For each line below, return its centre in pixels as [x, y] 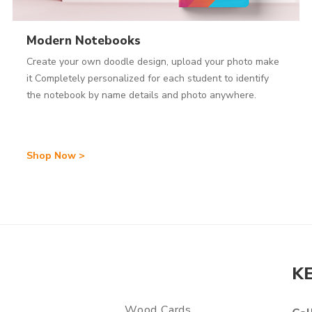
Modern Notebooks [84, 41]
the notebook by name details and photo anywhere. [142, 95]
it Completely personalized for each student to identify [148, 79]
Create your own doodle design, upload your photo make [153, 62]
